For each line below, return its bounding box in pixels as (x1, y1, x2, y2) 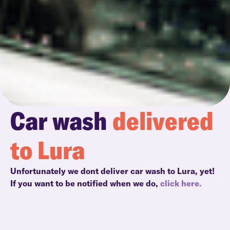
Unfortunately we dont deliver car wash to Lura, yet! (10, 166, 217, 176)
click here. (160, 178, 202, 188)
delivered (107, 105, 214, 136)
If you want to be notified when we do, (10, 178, 160, 188)
